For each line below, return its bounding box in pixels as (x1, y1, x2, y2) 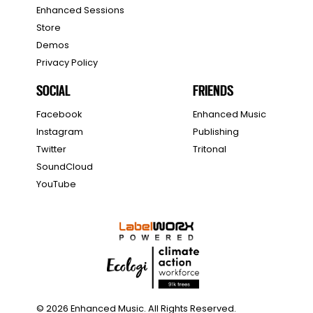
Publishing (193, 126, 240, 138)
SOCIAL (36, 80, 71, 101)
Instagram (36, 126, 84, 138)
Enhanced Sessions (36, 4, 125, 17)
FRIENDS (193, 80, 234, 101)
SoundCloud (36, 161, 94, 173)
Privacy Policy (36, 57, 99, 69)
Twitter (36, 143, 67, 156)
